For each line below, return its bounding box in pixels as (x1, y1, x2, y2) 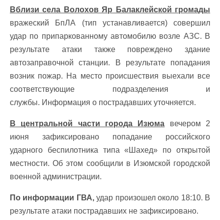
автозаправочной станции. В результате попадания (10, 58, 210, 67)
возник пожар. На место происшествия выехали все (10, 72, 210, 80)
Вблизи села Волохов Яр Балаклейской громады (10, 5, 210, 14)
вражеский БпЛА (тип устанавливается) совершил (10, 19, 210, 27)
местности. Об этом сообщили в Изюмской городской (10, 159, 210, 167)
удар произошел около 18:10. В (94, 193, 211, 202)
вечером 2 (165, 119, 211, 128)
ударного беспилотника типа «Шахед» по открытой (10, 146, 210, 154)
